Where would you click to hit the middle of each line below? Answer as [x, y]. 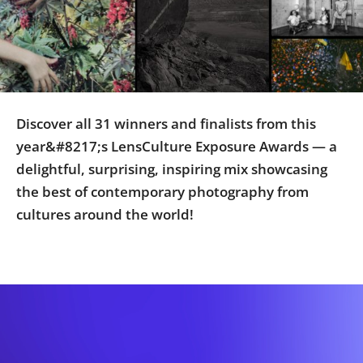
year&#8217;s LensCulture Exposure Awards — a [177, 146]
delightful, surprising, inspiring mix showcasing [172, 169]
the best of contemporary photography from [162, 191]
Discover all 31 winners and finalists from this [166, 123]
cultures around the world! [105, 214]
